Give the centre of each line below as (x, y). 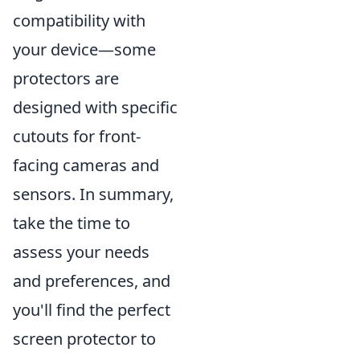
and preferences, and (92, 281)
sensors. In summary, (93, 194)
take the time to (72, 223)
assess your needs (81, 252)
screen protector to (84, 339)
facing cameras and (86, 165)
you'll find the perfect (92, 310)
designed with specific (95, 107)
